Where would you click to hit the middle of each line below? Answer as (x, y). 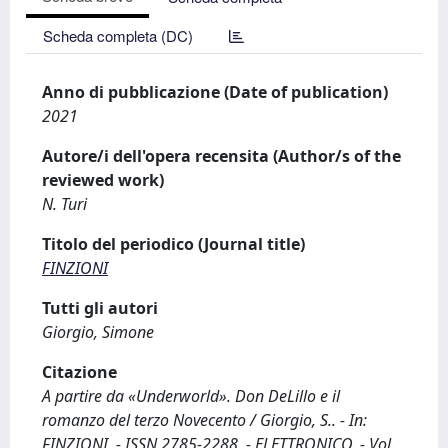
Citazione (79, 372)
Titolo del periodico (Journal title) (173, 244)
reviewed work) (103, 180)
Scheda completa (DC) (118, 35)
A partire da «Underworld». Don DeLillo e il (191, 396)
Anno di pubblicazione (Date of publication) (215, 92)
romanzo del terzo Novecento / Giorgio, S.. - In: (204, 420)
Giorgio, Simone (98, 332)
